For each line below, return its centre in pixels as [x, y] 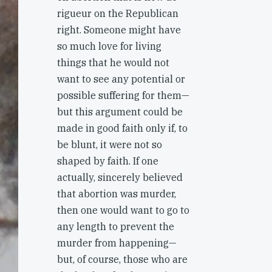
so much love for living [109, 46]
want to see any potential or [121, 79]
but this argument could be [120, 112]
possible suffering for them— [123, 95]
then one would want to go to [123, 210]
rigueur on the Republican [118, 13]
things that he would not [113, 63]
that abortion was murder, [117, 194]
